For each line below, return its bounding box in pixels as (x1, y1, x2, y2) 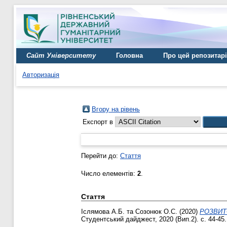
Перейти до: (81, 152, 120, 160)
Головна (116, 52, 143, 59)
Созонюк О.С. (135, 207, 177, 215)
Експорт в (83, 118, 115, 126)
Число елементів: (81, 170, 137, 177)
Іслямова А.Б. (81, 207, 125, 215)
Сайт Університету (26, 52, 96, 59)
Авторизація (22, 71, 59, 79)
